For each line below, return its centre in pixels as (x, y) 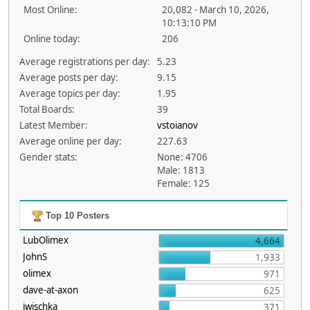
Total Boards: (47, 109)
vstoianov (178, 125)
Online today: (52, 39)
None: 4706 (183, 157)
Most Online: (51, 10)
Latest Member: (53, 125)
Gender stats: (48, 157)
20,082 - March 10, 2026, (215, 10)
